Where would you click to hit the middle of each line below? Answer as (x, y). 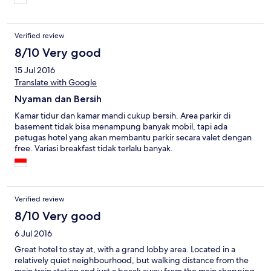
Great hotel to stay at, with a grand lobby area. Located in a (125, 250)
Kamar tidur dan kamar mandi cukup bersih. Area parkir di (122, 116)
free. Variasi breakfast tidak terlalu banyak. (94, 149)
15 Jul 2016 (35, 70)
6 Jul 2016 (33, 234)
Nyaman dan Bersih (58, 99)
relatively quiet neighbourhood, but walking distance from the (132, 260)
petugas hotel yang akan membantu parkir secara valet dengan (133, 138)
